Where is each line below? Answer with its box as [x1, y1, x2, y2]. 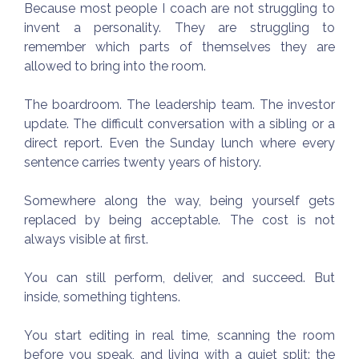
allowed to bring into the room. [24, 58, 206, 74]
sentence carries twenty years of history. [24, 154, 261, 170]
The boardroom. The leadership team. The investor [24, 96, 335, 112]
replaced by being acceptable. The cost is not [24, 212, 335, 228]
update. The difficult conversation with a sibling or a [24, 115, 335, 131]
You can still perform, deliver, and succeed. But [24, 269, 335, 285]
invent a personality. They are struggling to [24, 19, 335, 35]
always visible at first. [24, 231, 148, 247]
